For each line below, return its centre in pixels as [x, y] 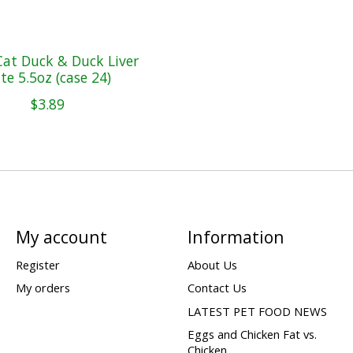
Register [37, 265]
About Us [212, 265]
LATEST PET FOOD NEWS [257, 311]
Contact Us [217, 288]
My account [61, 237]
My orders [43, 288]
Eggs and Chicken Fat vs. [252, 334]
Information [236, 237]
